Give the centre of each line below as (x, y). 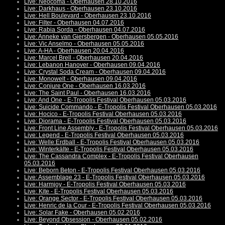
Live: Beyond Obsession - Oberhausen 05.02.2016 (93, 220)
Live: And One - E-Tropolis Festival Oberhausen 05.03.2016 (105, 100)
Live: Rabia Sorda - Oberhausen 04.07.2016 (85, 30)
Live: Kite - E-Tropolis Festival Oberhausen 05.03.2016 (99, 192)
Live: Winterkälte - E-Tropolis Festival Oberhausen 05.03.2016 (109, 149)
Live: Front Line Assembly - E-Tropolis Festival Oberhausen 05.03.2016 (121, 128)
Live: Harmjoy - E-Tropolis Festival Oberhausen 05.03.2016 (105, 185)
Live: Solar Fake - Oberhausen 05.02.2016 (82, 213)
